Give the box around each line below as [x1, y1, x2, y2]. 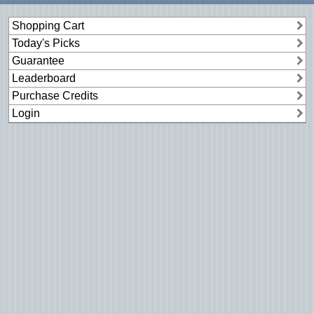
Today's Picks [8, 36, 80, 49]
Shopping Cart [8, 19, 84, 32]
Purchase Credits [8, 89, 98, 102]
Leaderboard [8, 71, 76, 84]
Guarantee [8, 54, 64, 67]
